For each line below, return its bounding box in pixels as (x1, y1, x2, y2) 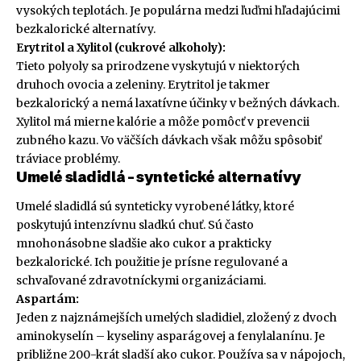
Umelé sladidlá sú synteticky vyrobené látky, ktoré (16, 198, 294, 214)
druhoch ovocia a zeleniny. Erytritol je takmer (16, 77, 270, 93)
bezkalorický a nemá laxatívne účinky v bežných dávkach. (16, 96, 339, 111)
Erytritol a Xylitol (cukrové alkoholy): (16, 40, 226, 56)
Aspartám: (16, 291, 79, 306)
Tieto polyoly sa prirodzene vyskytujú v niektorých (16, 59, 300, 74)
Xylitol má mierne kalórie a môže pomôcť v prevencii (16, 114, 309, 130)
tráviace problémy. (16, 151, 120, 167)
